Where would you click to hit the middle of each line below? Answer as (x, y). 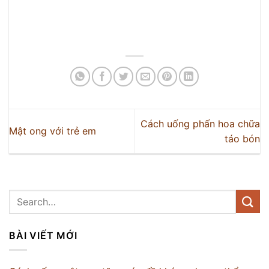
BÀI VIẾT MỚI (43, 235)
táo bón (242, 138)
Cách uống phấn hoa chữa (200, 123)
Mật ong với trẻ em (53, 131)
